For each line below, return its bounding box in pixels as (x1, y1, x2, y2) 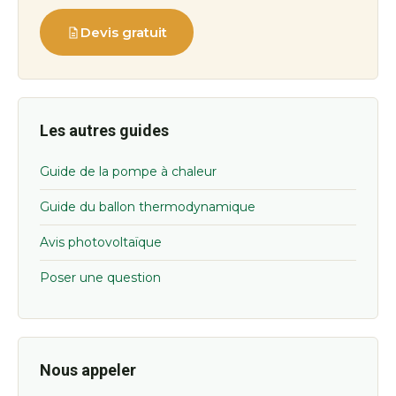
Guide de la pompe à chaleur (40, 164, 217, 180)
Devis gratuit (80, 24, 167, 42)
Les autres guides (40, 121, 169, 141)
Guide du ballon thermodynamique (40, 199, 255, 216)
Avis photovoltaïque (40, 234, 162, 251)
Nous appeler (40, 361, 136, 380)
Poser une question (40, 270, 161, 286)
